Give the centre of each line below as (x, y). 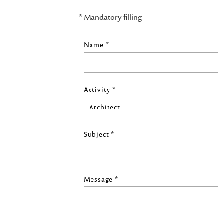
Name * (96, 45)
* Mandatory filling (110, 17)
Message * (101, 179)
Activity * (100, 89)
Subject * (99, 134)
